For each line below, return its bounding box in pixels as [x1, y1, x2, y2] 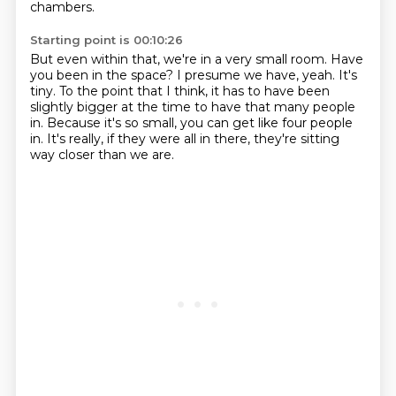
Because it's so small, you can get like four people [46, 115, 353, 131]
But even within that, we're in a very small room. [29, 51, 331, 67]
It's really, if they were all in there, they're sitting [46, 131, 339, 147]
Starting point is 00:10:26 [29, 33, 183, 47]
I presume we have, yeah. [176, 67, 339, 83]
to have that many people [194, 99, 355, 115]
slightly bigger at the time [29, 99, 194, 115]
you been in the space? [29, 67, 177, 83]
